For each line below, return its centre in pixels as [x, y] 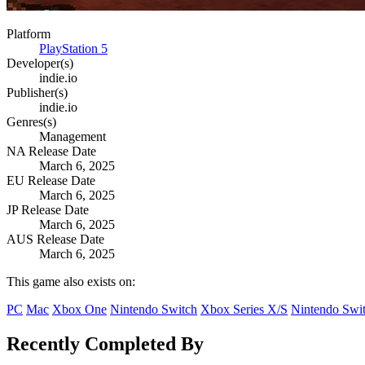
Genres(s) [31, 122]
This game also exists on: [71, 282]
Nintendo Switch [154, 310]
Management [73, 137]
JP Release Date [48, 210]
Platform [29, 34]
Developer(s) [40, 64]
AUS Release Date [55, 240]
